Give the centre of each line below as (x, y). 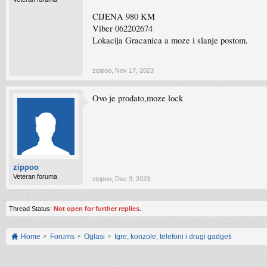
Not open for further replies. (97, 209)
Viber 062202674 (122, 28)
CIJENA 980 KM (124, 16)
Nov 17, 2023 (134, 70)
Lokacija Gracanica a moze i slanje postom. (170, 40)
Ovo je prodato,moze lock (138, 98)
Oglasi (94, 237)
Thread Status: (30, 209)
